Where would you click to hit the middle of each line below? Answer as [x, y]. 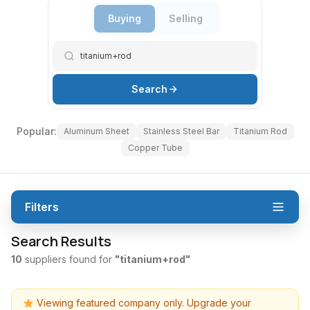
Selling [185, 19]
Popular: [36, 131]
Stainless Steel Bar [181, 131]
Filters [42, 207]
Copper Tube [155, 148]
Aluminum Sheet [96, 131]
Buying [124, 19]
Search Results [61, 241]
